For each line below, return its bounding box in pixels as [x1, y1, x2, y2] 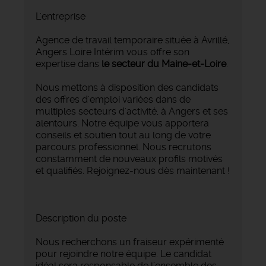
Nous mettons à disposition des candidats [36, 81, 218, 93]
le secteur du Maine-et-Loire [99, 58, 226, 69]
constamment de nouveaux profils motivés [36, 153, 223, 164]
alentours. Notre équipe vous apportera [36, 117, 209, 129]
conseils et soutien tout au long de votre [36, 129, 211, 141]
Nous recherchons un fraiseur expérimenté [36, 236, 224, 248]
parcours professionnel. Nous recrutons [36, 141, 211, 153]
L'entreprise [36, 10, 85, 22]
